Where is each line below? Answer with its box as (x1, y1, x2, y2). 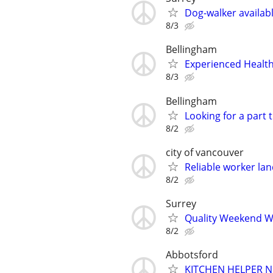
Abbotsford (166, 248, 218, 262)
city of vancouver (166, 145, 244, 159)
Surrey (166, 196, 196, 210)
